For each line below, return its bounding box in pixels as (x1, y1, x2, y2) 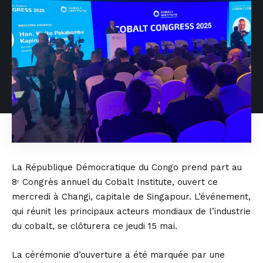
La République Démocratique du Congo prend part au (12, 162, 242, 173)
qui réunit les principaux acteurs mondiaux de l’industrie (12, 206, 251, 217)
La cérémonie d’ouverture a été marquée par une (12, 249, 225, 260)
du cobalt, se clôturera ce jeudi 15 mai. (12, 221, 177, 231)
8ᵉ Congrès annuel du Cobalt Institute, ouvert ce (12, 177, 218, 187)
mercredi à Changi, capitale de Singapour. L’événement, (12, 191, 251, 202)
